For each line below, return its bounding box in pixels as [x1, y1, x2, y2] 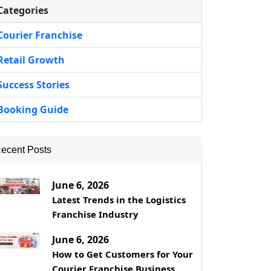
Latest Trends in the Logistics [51, 193, 186, 206]
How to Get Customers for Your [51, 247, 193, 260]
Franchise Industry [51, 207, 139, 220]
